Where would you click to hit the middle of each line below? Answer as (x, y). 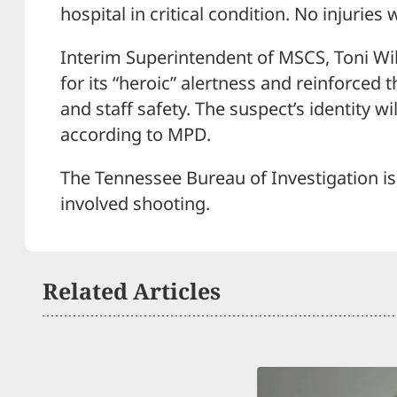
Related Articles (132, 291)
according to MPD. (136, 135)
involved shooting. (135, 204)
